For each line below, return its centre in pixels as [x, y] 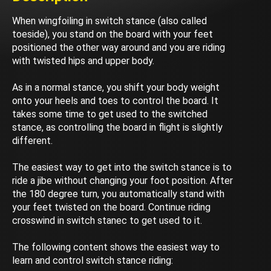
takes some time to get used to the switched [110, 114]
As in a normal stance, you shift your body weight [116, 87]
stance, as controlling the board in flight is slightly [117, 127]
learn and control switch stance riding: [93, 260]
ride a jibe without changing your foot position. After [122, 181]
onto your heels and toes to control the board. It [115, 101]
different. [32, 141]
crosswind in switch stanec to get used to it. [107, 220]
